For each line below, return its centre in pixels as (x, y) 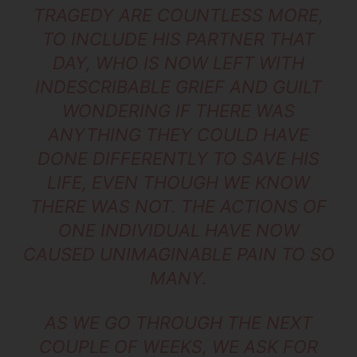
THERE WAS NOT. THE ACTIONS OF (178, 207)
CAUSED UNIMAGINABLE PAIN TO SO (178, 255)
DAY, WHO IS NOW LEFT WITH (178, 63)
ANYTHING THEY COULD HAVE (178, 135)
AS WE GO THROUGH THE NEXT (178, 323)
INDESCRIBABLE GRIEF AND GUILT (178, 87)
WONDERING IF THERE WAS (178, 111)
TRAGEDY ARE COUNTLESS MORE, (178, 16)
